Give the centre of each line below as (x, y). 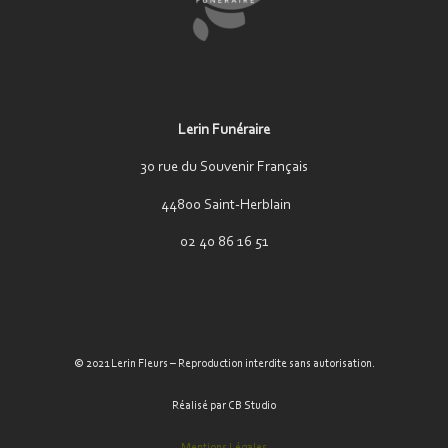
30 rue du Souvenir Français (224, 168)
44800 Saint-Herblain (224, 205)
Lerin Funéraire (224, 131)
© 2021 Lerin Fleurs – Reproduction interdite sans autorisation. (224, 364)
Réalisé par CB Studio (224, 406)
